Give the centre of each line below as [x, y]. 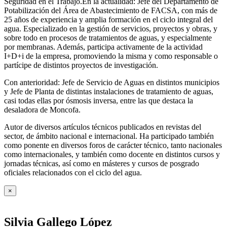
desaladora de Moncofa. [42, 110]
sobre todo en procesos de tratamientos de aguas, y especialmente [108, 38]
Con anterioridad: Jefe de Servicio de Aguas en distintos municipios [112, 83]
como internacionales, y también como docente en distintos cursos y [112, 155]
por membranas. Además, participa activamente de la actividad [103, 47]
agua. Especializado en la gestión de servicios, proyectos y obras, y [111, 29]
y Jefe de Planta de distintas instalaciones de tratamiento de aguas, [109, 92]
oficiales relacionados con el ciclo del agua [72, 173]
